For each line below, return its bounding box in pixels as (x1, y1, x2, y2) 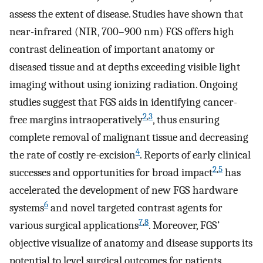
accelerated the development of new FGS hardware (9, 184, 238, 197)
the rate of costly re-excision (9, 149, 136, 162)
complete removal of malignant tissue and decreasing (9, 131, 248, 144)
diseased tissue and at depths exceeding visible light (9, 60, 240, 74)
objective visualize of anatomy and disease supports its (9, 237, 252, 250)
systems (9, 201, 44, 215)
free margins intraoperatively (9, 113, 143, 127)
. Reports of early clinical (140, 149, 251, 162)
